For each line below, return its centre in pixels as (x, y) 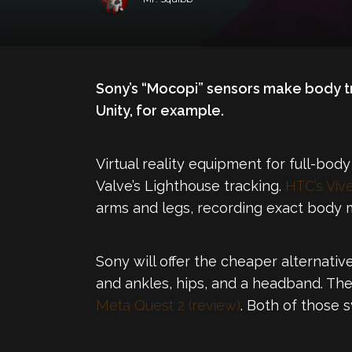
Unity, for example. (160, 110)
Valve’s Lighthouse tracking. (191, 186)
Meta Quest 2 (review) (168, 305)
